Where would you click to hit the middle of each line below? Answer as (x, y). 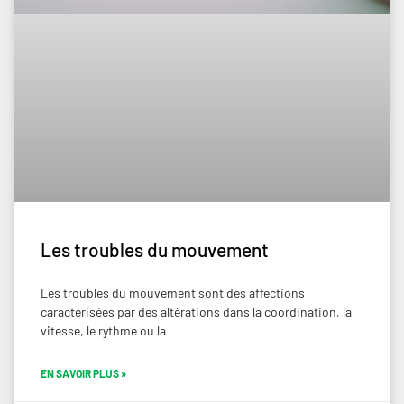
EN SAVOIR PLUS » (83, 374)
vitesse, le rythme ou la (103, 331)
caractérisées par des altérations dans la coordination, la (196, 312)
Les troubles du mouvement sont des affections (173, 293)
